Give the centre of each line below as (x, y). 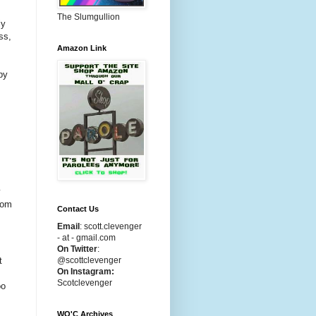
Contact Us (78, 209)
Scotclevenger (85, 283)
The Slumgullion (89, 17)
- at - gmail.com (86, 238)
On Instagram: (86, 272)
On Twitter (77, 249)
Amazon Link (82, 48)
